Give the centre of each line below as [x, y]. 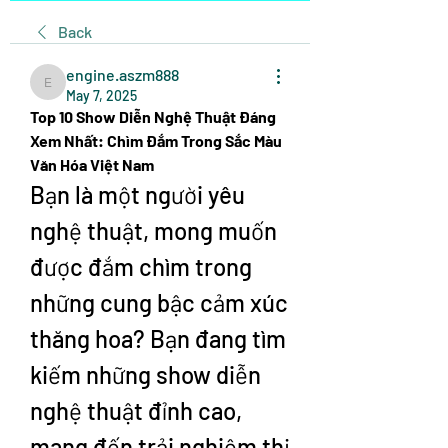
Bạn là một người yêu [137, 194]
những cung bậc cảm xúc [159, 302]
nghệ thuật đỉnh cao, [136, 410]
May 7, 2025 [101, 95]
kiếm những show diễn [145, 374]
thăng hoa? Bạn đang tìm [158, 338]
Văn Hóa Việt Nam [92, 164]
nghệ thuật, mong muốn [153, 230]
